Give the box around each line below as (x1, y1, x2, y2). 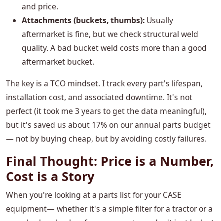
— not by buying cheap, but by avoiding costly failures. (6, 133, 207, 145)
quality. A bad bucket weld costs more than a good (22, 42, 207, 54)
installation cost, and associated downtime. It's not (6, 92, 192, 103)
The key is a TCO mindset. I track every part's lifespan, (6, 78, 203, 89)
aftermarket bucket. (22, 56, 94, 68)
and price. (22, 1, 58, 12)
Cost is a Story (6, 168, 94, 185)
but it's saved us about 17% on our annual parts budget (6, 119, 211, 131)
